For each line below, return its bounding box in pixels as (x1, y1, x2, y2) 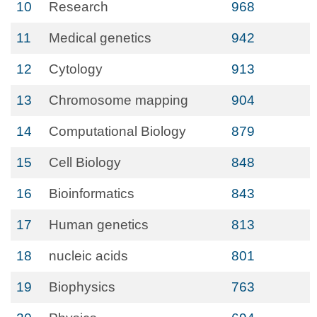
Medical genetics (49, 30, 151, 45)
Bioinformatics (49, 186, 134, 201)
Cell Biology (49, 155, 121, 170)
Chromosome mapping (49, 93, 188, 108)
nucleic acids (49, 248, 128, 263)
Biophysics (49, 279, 115, 294)
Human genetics (49, 217, 149, 232)
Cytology (49, 62, 103, 76)
